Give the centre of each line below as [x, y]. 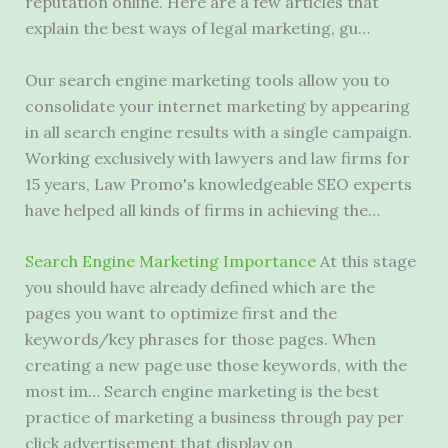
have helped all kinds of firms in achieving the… [202, 209]
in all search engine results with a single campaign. [218, 131]
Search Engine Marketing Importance [170, 261]
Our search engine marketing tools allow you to [207, 79]
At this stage [365, 261]
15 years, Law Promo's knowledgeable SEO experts [218, 183]
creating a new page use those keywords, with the [215, 365]
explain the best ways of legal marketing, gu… [197, 28]
